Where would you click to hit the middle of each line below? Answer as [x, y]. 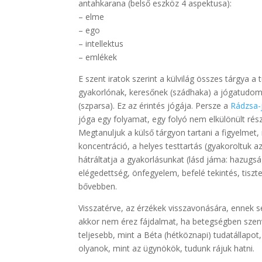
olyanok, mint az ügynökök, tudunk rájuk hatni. [167, 248]
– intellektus [101, 43]
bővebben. [98, 186]
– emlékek [98, 57]
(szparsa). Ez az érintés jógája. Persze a [155, 105]
